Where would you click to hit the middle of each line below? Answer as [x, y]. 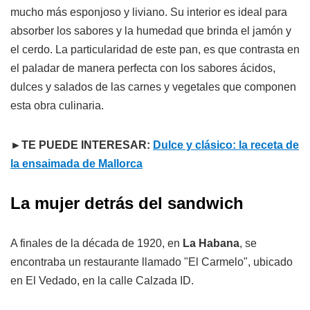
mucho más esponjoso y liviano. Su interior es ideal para [149, 12]
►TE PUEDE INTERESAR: [82, 145]
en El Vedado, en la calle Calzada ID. [102, 280]
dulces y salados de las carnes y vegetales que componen [153, 86]
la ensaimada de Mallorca [76, 163]
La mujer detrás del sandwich [127, 203]
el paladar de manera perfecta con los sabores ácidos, [143, 68]
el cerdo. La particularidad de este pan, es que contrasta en [155, 49]
